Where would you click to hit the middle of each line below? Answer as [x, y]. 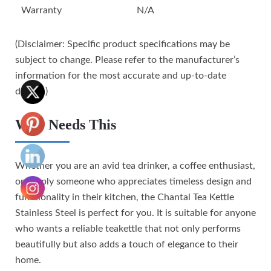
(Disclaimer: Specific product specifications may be [122, 44]
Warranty [41, 10]
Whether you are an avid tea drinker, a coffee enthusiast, [135, 165]
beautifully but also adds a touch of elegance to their [127, 244]
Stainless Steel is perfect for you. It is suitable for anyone [135, 213]
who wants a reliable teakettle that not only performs [128, 228]
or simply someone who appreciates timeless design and [133, 181]
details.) [31, 91]
